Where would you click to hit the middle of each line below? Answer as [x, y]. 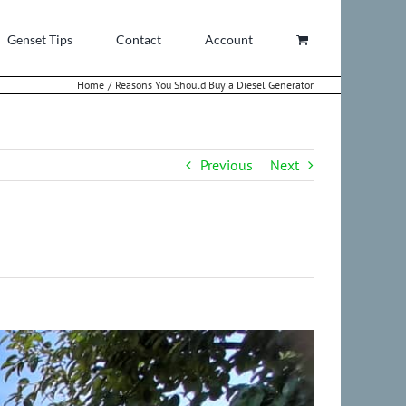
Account [229, 39]
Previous [227, 165]
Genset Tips [40, 39]
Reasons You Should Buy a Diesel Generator [214, 85]
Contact [139, 39]
